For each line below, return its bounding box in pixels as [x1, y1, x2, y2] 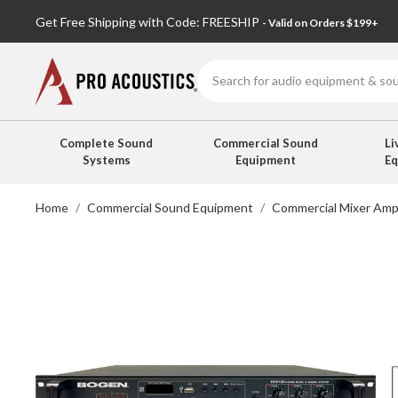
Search [197, 61, 235, 77]
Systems [82, 152, 131, 167]
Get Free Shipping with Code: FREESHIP [36, 13, 262, 29]
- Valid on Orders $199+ [262, 15, 378, 29]
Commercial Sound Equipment [87, 200, 253, 216]
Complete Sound [60, 135, 154, 150]
